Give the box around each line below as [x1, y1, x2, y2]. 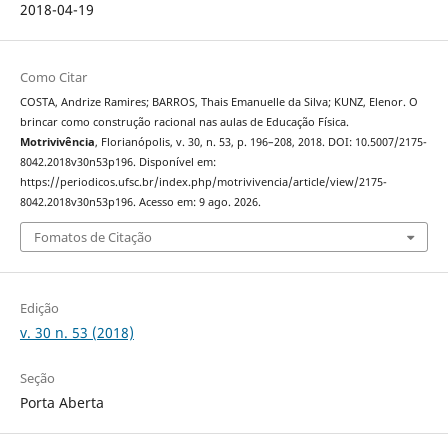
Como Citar [19, 67, 87, 86]
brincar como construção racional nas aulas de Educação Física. [19, 114, 349, 129]
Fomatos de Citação [33, 228, 152, 246]
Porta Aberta [19, 393, 104, 413]
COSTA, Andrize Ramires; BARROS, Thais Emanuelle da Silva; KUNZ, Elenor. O [19, 94, 418, 109]
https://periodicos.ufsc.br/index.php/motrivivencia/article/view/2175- [19, 174, 387, 189]
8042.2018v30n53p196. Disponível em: [19, 154, 216, 169]
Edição [19, 299, 59, 318]
